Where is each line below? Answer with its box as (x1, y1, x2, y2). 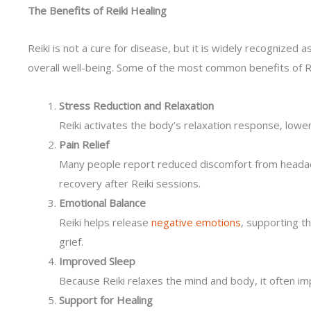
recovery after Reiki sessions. (59, 176, 201, 190)
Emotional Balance (59, 195, 146, 210)
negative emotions (151, 215, 241, 229)
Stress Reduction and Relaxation (59, 98, 214, 112)
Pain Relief (59, 137, 109, 151)
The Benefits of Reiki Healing (28, 3, 167, 17)
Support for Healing (59, 292, 153, 307)
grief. (59, 234, 83, 249)
